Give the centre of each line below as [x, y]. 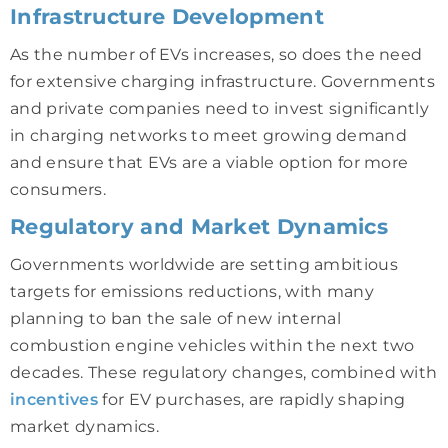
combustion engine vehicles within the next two [212, 345]
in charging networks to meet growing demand [208, 135]
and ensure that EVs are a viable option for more [209, 162]
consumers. [58, 189]
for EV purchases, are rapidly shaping [252, 399]
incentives [54, 399]
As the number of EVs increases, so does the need [216, 54]
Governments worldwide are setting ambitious [204, 264]
